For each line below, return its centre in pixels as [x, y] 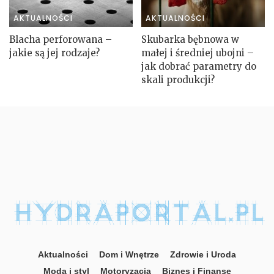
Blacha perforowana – [61, 39]
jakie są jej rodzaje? [54, 53]
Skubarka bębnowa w [190, 39]
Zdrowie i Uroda [203, 254]
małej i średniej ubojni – [198, 53]
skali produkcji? [178, 80]
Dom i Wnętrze [129, 254]
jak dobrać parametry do [199, 66]
